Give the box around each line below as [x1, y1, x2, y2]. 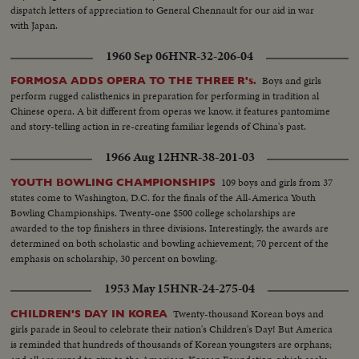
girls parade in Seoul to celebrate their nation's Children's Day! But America [10, 321, 333, 337]
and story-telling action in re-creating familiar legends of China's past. [10, 119, 307, 135]
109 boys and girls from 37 [221, 174, 333, 190]
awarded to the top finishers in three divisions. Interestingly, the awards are [10, 220, 329, 236]
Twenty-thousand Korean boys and [173, 305, 325, 321]
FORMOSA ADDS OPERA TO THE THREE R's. [10, 75, 257, 87]
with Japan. [10, 18, 58, 34]
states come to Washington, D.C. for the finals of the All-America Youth [10, 189, 317, 205]
